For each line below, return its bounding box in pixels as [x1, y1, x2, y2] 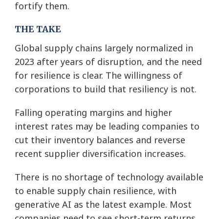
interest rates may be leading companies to [15, 120, 199, 132]
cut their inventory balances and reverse [15, 133, 185, 146]
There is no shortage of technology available [15, 171, 203, 183]
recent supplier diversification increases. [15, 147, 186, 159]
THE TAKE [15, 23, 61, 35]
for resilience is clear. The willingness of [15, 69, 182, 81]
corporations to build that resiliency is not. [15, 83, 197, 95]
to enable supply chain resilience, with [15, 184, 176, 197]
